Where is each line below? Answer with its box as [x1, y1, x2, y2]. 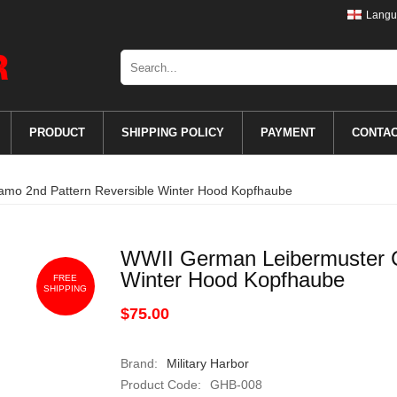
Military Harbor [166, 356, 249, 370]
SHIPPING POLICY [121, 126, 224, 139]
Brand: [120, 356, 158, 370]
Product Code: [120, 378, 201, 392]
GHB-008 [209, 378, 262, 392]
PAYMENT [260, 126, 315, 139]
